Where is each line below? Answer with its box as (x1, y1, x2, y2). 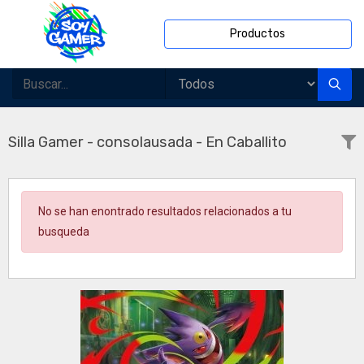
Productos (230, 27, 286, 41)
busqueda (38, 225, 89, 238)
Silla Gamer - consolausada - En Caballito (8, 133, 287, 151)
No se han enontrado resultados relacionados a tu (38, 205, 292, 218)
